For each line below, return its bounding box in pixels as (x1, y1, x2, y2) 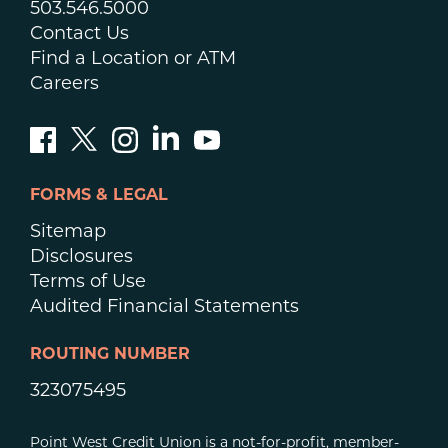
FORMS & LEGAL (30, 188, 168, 205)
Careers (30, 75, 99, 95)
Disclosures (30, 248, 133, 268)
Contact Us (30, 25, 129, 45)
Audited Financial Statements (30, 298, 299, 318)
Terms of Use (30, 273, 146, 293)
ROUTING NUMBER (30, 347, 190, 364)
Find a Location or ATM (30, 50, 236, 70)
